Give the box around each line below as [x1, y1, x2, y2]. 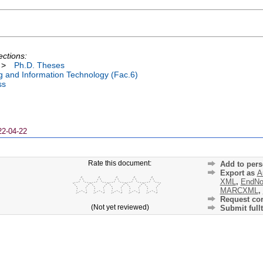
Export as [220, 168, 257, 177]
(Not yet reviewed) [90, 203, 149, 211]
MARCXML [220, 186, 258, 195]
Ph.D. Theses [14, 60, 65, 70]
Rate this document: [88, 159, 152, 167]
